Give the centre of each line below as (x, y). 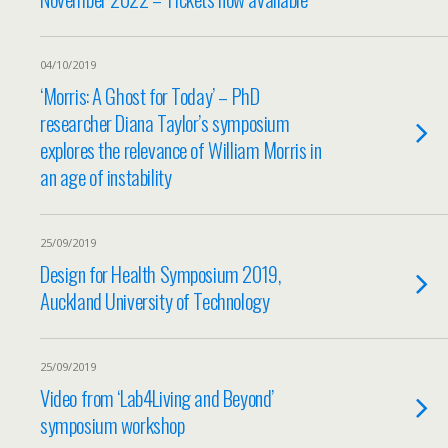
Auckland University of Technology (155, 300)
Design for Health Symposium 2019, (160, 273)
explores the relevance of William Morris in (181, 149)
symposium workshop (112, 424)
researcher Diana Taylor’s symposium (165, 122)
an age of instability (106, 176)
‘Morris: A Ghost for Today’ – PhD (150, 95)
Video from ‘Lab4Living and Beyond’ (157, 397)
